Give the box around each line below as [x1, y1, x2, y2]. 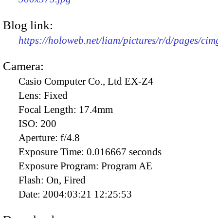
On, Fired [46, 174, 86, 186]
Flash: [18, 174, 46, 186]
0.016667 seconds [87, 145, 162, 158]
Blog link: [3, 18, 53, 32]
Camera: [3, 59, 44, 73]
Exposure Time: [18, 145, 87, 158]
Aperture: [18, 131, 60, 144]
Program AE [101, 160, 152, 172]
